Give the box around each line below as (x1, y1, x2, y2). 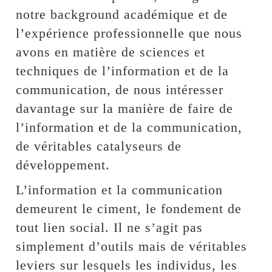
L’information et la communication (16, 182, 223, 197)
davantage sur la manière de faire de (16, 101, 234, 116)
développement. (16, 157, 110, 172)
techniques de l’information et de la (16, 63, 229, 78)
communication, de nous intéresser (16, 82, 224, 97)
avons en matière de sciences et (16, 44, 206, 59)
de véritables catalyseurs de (16, 138, 182, 154)
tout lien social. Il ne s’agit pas (16, 220, 203, 235)
